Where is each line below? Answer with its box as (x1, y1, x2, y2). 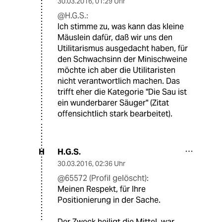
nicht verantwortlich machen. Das (57, 75, 180, 86)
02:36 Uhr (95, 159, 125, 168)
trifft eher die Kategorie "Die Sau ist (57, 86, 187, 97)
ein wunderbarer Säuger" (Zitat (57, 97, 169, 108)
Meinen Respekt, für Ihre (57, 183, 146, 194)
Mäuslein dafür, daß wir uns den (57, 32, 172, 43)
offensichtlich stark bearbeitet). (57, 108, 172, 119)
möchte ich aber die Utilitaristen (57, 64, 175, 75)
